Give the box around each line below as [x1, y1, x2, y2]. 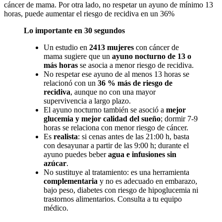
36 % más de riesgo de [98, 79, 172, 88]
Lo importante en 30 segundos [24, 26, 125, 35]
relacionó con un [44, 79, 98, 88]
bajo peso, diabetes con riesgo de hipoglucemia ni [44, 186, 198, 195]
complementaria [44, 177, 98, 186]
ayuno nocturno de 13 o [112, 52, 191, 61]
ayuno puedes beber [44, 150, 108, 159]
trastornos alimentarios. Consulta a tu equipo [44, 195, 182, 204]
